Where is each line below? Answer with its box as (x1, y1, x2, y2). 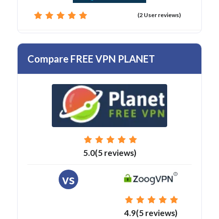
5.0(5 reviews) (83, 147, 136, 158)
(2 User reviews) (137, 11, 181, 19)
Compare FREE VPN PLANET (27, 53, 155, 65)
